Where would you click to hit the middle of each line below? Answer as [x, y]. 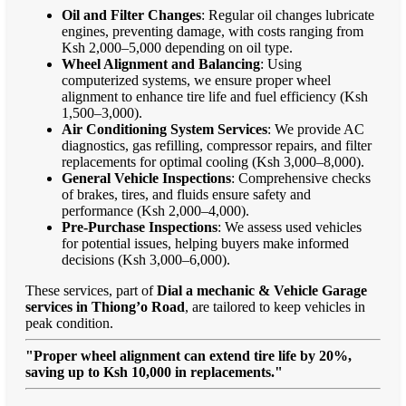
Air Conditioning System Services [164, 129]
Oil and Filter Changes [131, 14]
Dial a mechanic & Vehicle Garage [262, 290]
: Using [281, 63]
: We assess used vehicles [290, 227]
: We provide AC [316, 129]
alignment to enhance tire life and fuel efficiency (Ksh [215, 96]
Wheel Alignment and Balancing [161, 63]
